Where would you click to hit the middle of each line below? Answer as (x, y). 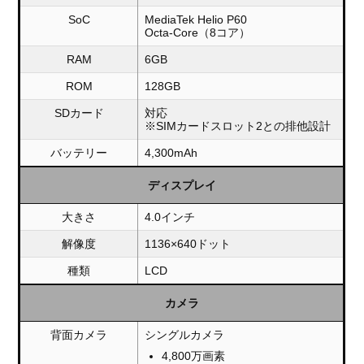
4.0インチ (170, 217)
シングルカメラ (185, 334)
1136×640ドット (188, 243)
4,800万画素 (194, 355)
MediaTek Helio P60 (196, 19)
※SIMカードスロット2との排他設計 (238, 126)
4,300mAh (171, 152)
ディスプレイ (182, 185)
